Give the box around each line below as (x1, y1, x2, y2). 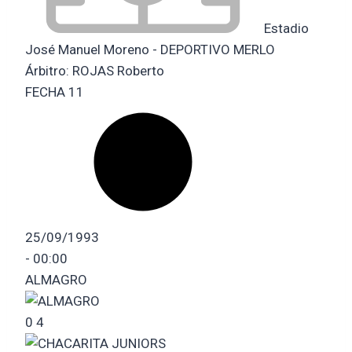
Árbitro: (25, 62, 72, 79)
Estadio (261, 20, 309, 36)
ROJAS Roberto (72, 62, 164, 79)
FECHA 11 (25, 83, 84, 100)
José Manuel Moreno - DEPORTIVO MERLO (25, 41, 275, 57)
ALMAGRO (25, 271, 87, 288)
